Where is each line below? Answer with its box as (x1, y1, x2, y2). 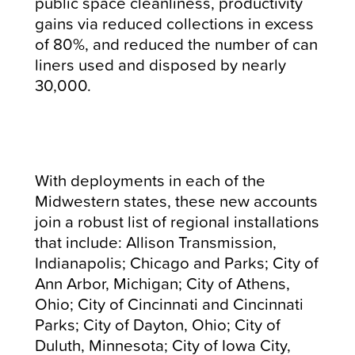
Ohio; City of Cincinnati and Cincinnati (35, 292, 304, 316)
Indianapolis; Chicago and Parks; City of (35, 251, 319, 275)
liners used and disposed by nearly (35, 53, 287, 77)
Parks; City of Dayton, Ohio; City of (35, 313, 281, 337)
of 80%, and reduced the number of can (35, 32, 319, 56)
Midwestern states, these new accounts (35, 189, 319, 213)
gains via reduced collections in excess (35, 12, 315, 36)
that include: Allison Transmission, (35, 231, 277, 254)
